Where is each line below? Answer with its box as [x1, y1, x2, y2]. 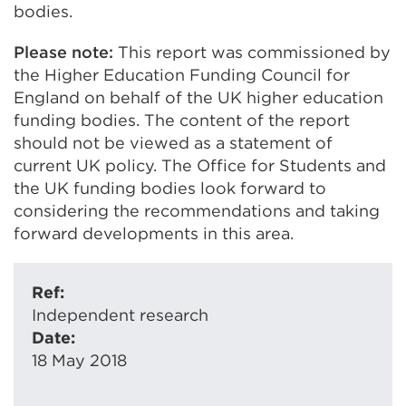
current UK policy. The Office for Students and [14, 156, 386, 175]
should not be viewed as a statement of [14, 133, 333, 152]
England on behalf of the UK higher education [14, 88, 383, 107]
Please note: [14, 43, 118, 62]
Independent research [32, 305, 208, 324]
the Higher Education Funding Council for [14, 65, 350, 84]
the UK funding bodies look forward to [14, 179, 326, 198]
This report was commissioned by [118, 43, 391, 62]
